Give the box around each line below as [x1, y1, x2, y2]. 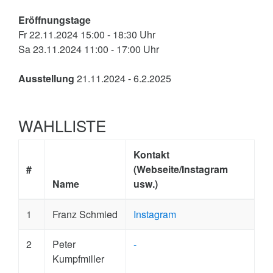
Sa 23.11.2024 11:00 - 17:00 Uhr [18, 42, 159, 56]
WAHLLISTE [18, 114, 106, 136]
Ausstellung [18, 71, 77, 85]
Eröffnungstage [18, 13, 91, 27]
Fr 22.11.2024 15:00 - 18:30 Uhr [18, 27, 155, 41]
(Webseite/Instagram [133, 162, 228, 176]
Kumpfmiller [52, 252, 104, 266]
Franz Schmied [52, 207, 118, 221]
